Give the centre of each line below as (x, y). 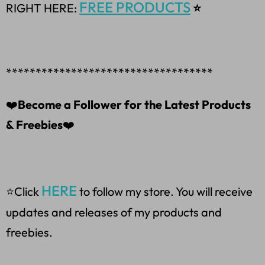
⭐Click (24, 192)
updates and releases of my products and (114, 212)
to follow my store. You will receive (165, 192)
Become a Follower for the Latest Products (134, 105)
